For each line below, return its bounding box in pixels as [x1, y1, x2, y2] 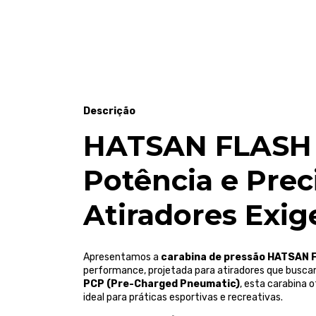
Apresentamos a [83, 251, 161, 264]
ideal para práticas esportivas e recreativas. [83, 291, 283, 304]
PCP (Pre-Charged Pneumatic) [83, 278, 240, 291]
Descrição [83, 104, 135, 117]
